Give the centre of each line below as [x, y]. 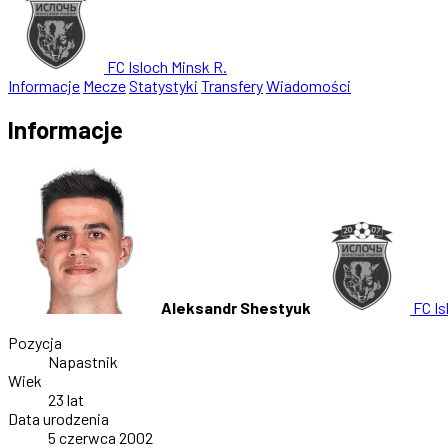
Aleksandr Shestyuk [236, 308]
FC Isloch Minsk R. [165, 67]
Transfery [232, 86]
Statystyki [163, 86]
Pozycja [35, 343]
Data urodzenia [58, 419]
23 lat [66, 400]
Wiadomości [308, 86]
